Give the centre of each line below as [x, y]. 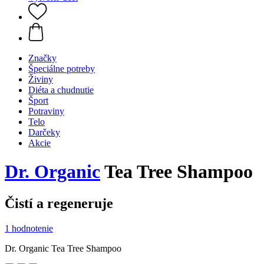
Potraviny [46, 111]
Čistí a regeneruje [59, 203]
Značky [42, 58]
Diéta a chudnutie [61, 90]
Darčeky [44, 132]
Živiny [41, 79]
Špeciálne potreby [62, 69]
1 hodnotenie [29, 228]
